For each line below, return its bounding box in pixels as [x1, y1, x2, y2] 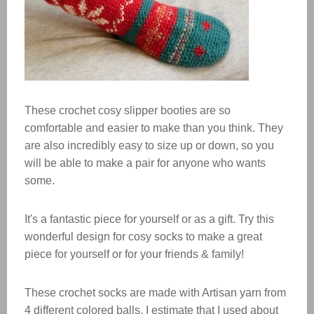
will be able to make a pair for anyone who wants [25, 157, 266, 169]
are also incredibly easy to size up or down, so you [25, 139, 274, 151]
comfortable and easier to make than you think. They [25, 122, 283, 134]
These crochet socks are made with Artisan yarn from [25, 287, 286, 299]
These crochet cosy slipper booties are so [25, 104, 231, 116]
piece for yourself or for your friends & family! [25, 248, 247, 260]
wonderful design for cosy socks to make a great [25, 231, 262, 243]
